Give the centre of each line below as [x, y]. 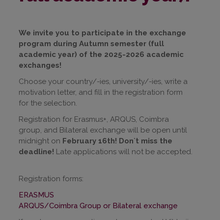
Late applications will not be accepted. [123, 151]
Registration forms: [51, 179]
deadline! [36, 151]
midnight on [41, 141]
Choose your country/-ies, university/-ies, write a [103, 81]
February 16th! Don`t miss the [117, 141]
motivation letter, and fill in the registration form [101, 92]
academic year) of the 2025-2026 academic [101, 54]
